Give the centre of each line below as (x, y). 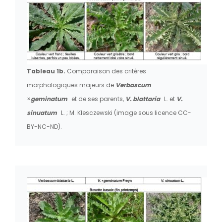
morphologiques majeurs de (71, 85)
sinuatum (43, 112)
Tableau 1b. (46, 71)
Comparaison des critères (106, 71)
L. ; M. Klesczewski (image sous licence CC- (126, 112)
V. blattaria (143, 99)
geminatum (49, 99)
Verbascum (133, 85)
